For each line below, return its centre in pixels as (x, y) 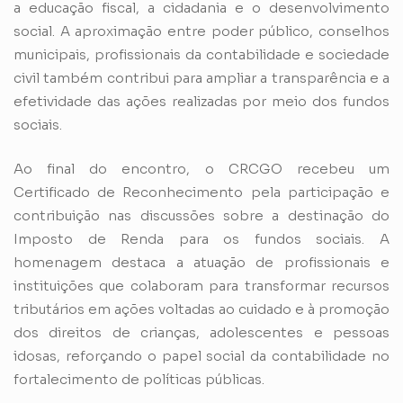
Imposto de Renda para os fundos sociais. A (201, 238)
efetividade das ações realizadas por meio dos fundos (201, 102)
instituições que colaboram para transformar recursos (201, 285)
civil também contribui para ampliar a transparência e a (201, 78)
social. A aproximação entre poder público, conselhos (201, 31)
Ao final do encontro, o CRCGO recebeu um (201, 168)
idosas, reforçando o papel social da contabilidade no (201, 355)
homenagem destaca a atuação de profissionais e (201, 262)
